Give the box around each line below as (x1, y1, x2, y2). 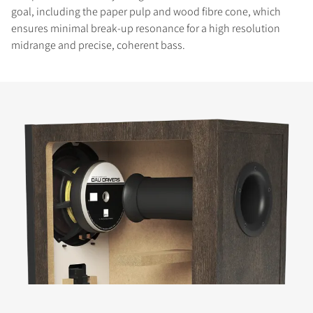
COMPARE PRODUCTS (32, 196, 188, 219)
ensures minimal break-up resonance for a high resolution (11, 21, 280, 36)
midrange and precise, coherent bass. (11, 38, 185, 53)
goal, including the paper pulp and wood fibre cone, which (11, 4, 281, 20)
